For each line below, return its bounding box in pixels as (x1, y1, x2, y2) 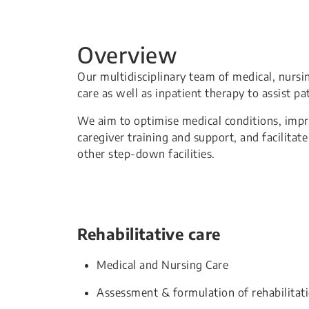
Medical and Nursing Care (97, 258, 228, 272)
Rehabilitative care (77, 224, 221, 243)
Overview (77, 41, 177, 68)
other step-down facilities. (77, 147, 215, 161)
